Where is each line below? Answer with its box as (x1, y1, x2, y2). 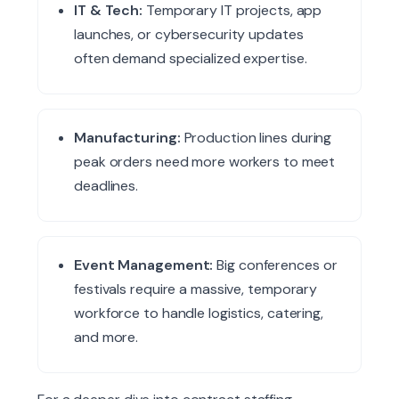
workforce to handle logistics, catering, (74, 304, 323, 323)
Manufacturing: (74, 128, 181, 148)
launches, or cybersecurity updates (74, 25, 304, 45)
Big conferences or (213, 256, 338, 275)
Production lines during (180, 128, 332, 148)
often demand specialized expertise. (74, 49, 307, 69)
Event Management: (74, 256, 214, 275)
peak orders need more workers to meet (74, 152, 336, 172)
